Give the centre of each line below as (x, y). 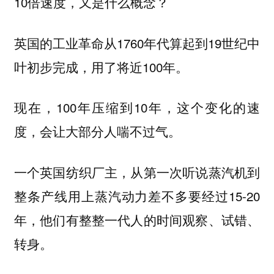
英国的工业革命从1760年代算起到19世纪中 (137, 43)
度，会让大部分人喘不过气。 (97, 131)
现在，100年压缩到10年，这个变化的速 (137, 107)
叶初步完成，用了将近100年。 (101, 66)
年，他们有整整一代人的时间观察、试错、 (137, 220)
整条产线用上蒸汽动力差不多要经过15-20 (137, 196)
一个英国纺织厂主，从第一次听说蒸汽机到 (137, 172)
